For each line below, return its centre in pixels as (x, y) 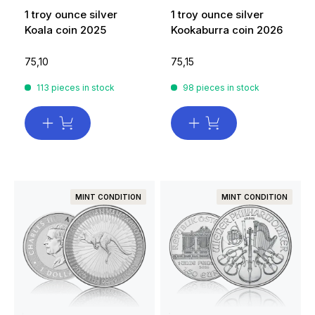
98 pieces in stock (221, 88)
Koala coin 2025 (65, 30)
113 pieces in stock (76, 88)
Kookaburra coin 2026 (227, 30)
